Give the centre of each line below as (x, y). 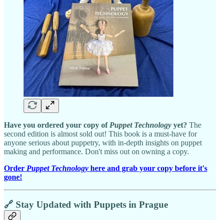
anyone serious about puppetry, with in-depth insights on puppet (103, 142)
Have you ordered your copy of (57, 125)
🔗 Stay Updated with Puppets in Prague (86, 205)
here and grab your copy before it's (148, 168)
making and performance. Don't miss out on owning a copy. (96, 151)
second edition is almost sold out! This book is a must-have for (100, 134)
